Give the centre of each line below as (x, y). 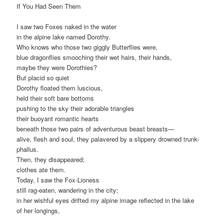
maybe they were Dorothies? (57, 67)
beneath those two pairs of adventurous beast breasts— (96, 128)
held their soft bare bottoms (55, 98)
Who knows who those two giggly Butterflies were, (87, 47)
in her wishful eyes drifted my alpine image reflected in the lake (106, 200)
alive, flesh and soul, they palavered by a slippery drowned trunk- (108, 139)
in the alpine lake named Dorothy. (64, 36)
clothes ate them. (41, 169)
